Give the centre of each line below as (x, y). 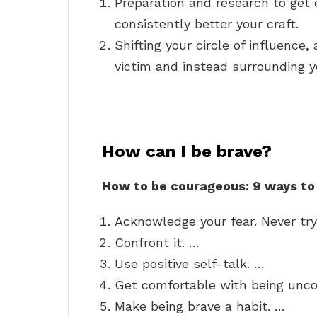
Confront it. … (157, 243)
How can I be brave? (187, 152)
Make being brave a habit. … (200, 306)
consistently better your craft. (207, 24)
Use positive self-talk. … (190, 264)
